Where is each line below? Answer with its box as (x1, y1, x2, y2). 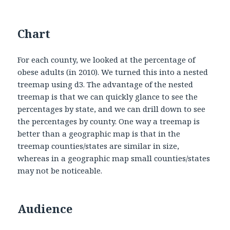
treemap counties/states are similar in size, (17, 140, 180, 151)
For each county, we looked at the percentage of (17, 54, 196, 65)
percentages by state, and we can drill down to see (17, 103, 206, 114)
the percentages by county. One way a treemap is (17, 116, 200, 126)
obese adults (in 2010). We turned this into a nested (17, 66, 208, 77)
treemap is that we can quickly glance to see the (17, 91, 198, 102)
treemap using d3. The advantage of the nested (17, 79, 194, 89)
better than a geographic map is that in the (17, 128, 181, 139)
